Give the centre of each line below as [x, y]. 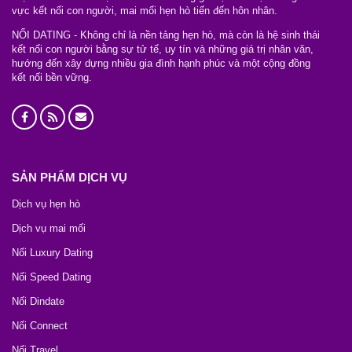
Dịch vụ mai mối [49, 228]
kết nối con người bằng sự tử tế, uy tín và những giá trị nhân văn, [163, 49]
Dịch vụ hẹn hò [46, 204]
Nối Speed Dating [51, 277]
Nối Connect [40, 326]
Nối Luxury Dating [52, 253]
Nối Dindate [38, 301]
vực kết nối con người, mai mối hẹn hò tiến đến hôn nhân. [145, 10]
